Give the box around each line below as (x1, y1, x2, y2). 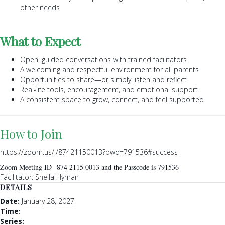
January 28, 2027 (22, 196, 74, 206)
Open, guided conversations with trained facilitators (20, 54, 187, 64)
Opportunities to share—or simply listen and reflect (20, 74, 187, 84)
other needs (20, 2, 60, 12)
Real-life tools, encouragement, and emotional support (20, 84, 198, 94)
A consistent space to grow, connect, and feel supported (20, 94, 204, 104)
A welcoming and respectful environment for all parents (20, 64, 199, 74)
